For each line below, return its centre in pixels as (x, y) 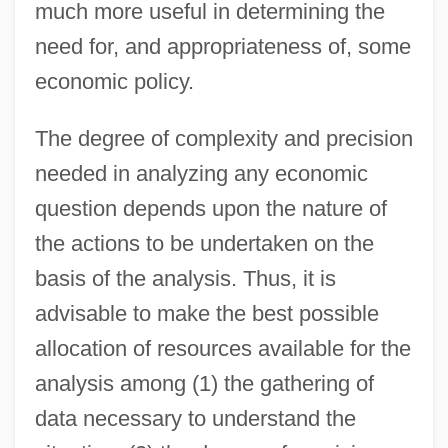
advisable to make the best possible (206, 313)
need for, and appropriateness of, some (222, 46)
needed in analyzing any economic (201, 173)
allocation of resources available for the (222, 348)
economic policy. (114, 81)
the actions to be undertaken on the (204, 243)
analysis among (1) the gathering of (204, 383)
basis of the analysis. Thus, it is (185, 278)
